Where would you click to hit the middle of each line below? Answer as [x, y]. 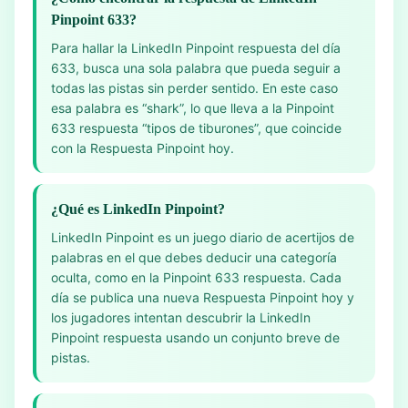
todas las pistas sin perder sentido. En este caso [194, 88]
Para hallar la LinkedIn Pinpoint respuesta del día [196, 48]
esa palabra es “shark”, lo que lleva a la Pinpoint [193, 108]
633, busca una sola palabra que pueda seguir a [196, 68]
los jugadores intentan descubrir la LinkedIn [181, 317]
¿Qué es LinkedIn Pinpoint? [138, 209]
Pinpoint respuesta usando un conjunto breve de [195, 337]
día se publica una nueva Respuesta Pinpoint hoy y [203, 297]
